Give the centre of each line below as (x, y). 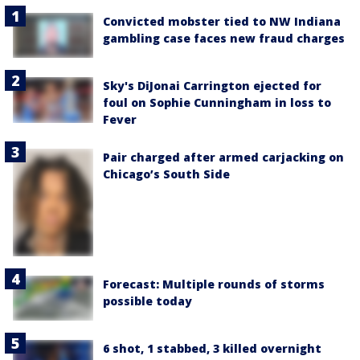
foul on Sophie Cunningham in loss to (217, 103)
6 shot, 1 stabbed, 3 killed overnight (212, 348)
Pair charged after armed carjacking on (223, 157)
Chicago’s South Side (166, 174)
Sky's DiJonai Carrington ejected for (212, 86)
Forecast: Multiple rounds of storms (214, 284)
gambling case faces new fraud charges (224, 38)
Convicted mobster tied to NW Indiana (222, 21)
